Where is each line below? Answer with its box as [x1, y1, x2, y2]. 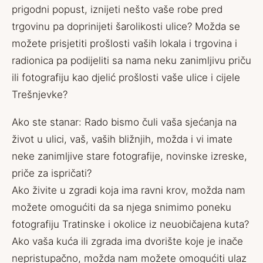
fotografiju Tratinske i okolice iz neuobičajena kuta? [12, 218, 249, 230]
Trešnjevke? [12, 89, 68, 100]
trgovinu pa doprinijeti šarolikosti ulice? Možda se [12, 21, 240, 32]
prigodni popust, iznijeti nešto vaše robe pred [12, 4, 222, 15]
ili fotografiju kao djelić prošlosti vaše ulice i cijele [12, 72, 240, 83]
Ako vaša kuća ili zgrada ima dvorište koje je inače [12, 235, 243, 247]
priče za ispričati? [12, 167, 92, 179]
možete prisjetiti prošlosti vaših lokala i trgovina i [12, 38, 237, 49]
